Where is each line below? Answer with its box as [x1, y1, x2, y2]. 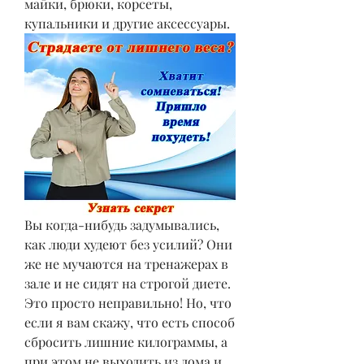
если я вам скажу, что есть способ [24, 313, 235, 331]
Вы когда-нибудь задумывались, [24, 215, 219, 233]
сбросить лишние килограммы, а [24, 332, 227, 350]
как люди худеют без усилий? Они [24, 235, 232, 253]
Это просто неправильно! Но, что [24, 293, 232, 311]
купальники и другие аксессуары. [24, 15, 230, 32]
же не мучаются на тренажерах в [24, 254, 228, 272]
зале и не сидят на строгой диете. [24, 274, 231, 292]
